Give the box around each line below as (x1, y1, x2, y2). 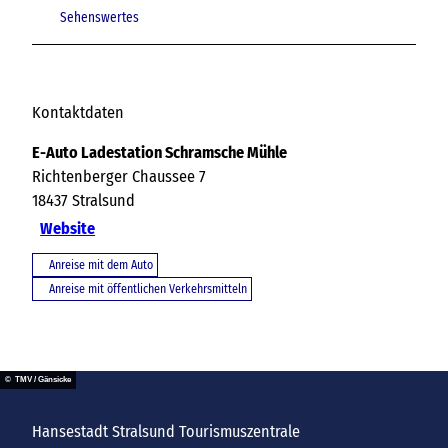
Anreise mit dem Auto (49, 258, 153, 273)
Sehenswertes (60, 9, 139, 26)
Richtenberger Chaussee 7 (32, 167, 206, 187)
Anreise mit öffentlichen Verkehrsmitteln (49, 282, 247, 297)
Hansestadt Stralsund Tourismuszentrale (32, 421, 300, 441)
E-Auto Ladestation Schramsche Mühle (32, 143, 287, 163)
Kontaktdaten (32, 103, 124, 123)
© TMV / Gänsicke (5, 375, 71, 385)
